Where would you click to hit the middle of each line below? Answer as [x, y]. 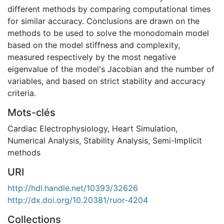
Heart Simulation [144, 128]
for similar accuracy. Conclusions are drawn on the [103, 21]
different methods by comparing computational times [109, 9]
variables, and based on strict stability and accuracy [106, 81]
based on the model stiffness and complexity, [94, 45]
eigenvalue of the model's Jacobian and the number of [111, 69]
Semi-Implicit [177, 140]
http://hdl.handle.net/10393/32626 [73, 188]
